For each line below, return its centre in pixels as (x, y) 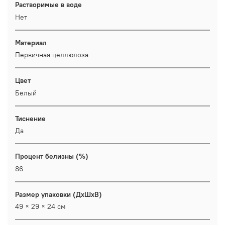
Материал (31, 42)
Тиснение (30, 118)
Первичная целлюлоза (52, 55)
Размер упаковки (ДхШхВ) (59, 194)
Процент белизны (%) (52, 156)
